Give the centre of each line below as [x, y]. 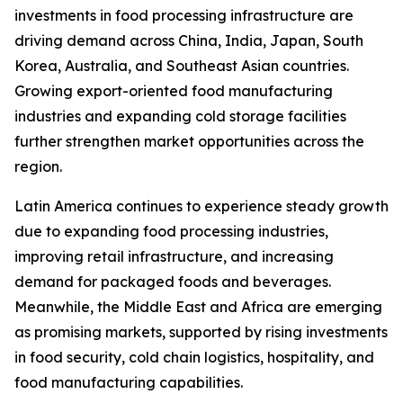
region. [38, 167]
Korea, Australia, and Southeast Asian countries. [182, 66]
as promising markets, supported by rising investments [201, 332]
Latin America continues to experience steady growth [201, 206]
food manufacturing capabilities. [129, 383]
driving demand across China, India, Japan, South [189, 41]
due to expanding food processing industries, [171, 232]
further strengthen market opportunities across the [189, 142]
